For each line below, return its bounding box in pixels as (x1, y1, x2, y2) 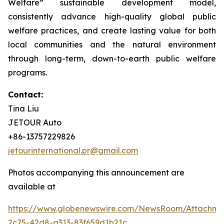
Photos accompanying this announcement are (8, 167, 184, 178)
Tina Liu (8, 103, 39, 114)
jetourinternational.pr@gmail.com (8, 145, 138, 156)
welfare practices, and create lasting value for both (8, 25, 216, 36)
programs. (8, 67, 47, 78)
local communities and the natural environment (8, 39, 216, 50)
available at (8, 181, 57, 192)
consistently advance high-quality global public (8, 11, 216, 22)
